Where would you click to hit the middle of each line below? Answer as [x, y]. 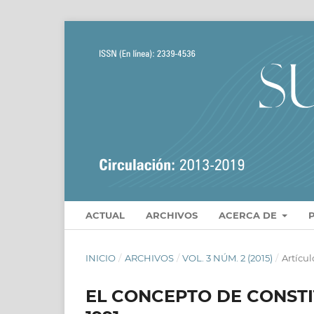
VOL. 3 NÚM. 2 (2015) [228, 258]
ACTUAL [105, 215]
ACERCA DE [249, 215]
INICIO [101, 258]
